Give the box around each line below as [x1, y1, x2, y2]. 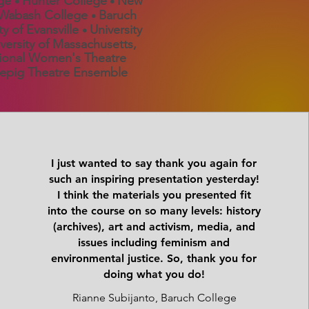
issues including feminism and [78, 236, 230, 249]
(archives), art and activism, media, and [52, 220, 255, 233]
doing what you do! [103, 268, 205, 281]
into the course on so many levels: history [47, 204, 261, 217]
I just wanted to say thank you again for [51, 157, 257, 170]
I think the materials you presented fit [57, 188, 251, 201]
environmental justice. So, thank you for [51, 252, 257, 265]
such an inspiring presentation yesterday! [48, 172, 259, 186]
